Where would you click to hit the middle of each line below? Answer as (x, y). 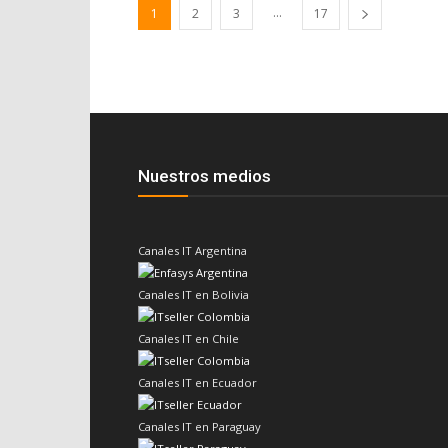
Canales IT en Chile (188, 338)
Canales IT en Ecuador (197, 382)
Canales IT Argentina (192, 250)
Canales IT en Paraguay (199, 426)
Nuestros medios (204, 176)
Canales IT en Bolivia (193, 294)
